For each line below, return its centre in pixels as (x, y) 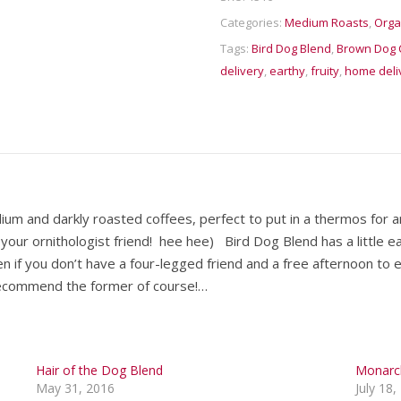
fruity (324, 71)
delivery (242, 71)
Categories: (252, 22)
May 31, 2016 (76, 388)
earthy (287, 71)
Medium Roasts (326, 22)
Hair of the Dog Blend (100, 370)
